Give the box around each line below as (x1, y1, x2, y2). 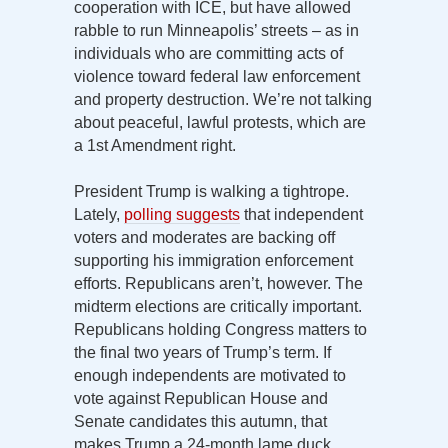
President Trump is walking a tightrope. (74, 182, 349, 200)
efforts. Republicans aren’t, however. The (74, 274, 363, 292)
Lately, (74, 205, 124, 223)
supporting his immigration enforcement (74, 251, 353, 269)
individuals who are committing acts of (74, 44, 343, 62)
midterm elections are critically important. (74, 297, 362, 315)
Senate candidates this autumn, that (74, 412, 327, 430)
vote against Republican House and (74, 389, 328, 407)
